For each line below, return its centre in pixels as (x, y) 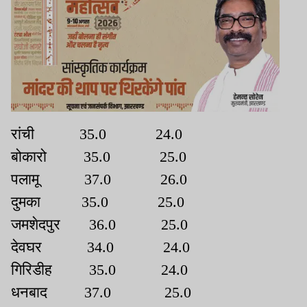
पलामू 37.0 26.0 (99, 180)
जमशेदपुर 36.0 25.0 (99, 225)
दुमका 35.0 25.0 (98, 202)
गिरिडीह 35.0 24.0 (99, 270)
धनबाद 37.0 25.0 (101, 293)
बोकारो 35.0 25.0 (99, 157)
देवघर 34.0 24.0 (100, 247)
